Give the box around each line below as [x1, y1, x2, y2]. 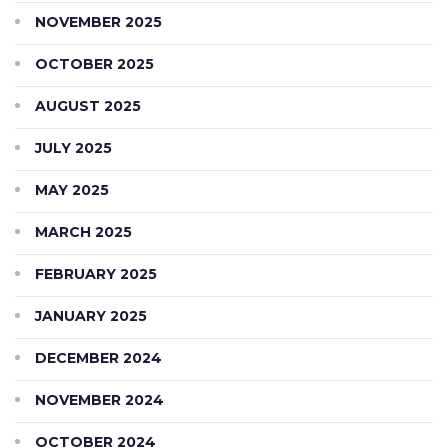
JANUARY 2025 [35, 306, 147, 325]
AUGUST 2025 [35, 96, 141, 115]
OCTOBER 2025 [35, 54, 154, 73]
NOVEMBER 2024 [35, 390, 164, 409]
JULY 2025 [35, 138, 112, 157]
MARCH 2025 [35, 222, 132, 241]
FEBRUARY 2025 [35, 264, 157, 283]
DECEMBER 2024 [35, 348, 162, 367]
